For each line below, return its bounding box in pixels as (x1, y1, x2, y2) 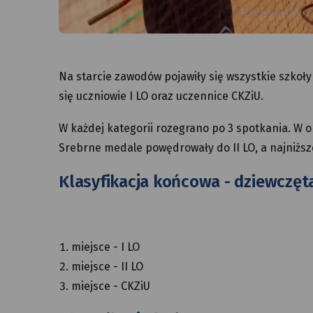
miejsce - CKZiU (71, 279, 150, 293)
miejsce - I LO (71, 240, 140, 254)
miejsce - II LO (71, 260, 143, 273)
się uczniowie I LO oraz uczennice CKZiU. (59, 89, 266, 103)
